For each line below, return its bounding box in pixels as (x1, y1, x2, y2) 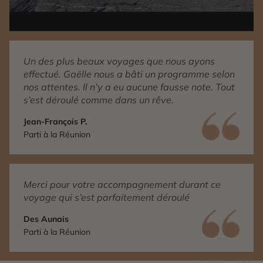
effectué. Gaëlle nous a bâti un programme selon (23, 68, 235, 80)
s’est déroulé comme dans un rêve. (23, 94, 174, 106)
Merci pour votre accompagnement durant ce (23, 178, 221, 191)
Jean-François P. (23, 116, 87, 127)
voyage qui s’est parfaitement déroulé (23, 191, 190, 204)
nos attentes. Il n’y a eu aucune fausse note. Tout (23, 81, 235, 93)
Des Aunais (23, 214, 69, 225)
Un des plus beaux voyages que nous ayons (23, 55, 215, 68)
